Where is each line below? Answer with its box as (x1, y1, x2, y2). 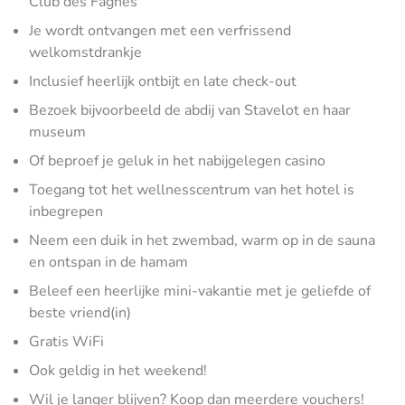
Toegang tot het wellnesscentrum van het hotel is (29, 179, 354, 200)
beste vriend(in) (29, 302, 131, 323)
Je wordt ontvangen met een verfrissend (29, 20, 291, 41)
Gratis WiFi (29, 331, 104, 352)
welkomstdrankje (29, 42, 142, 62)
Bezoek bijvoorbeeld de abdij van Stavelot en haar (29, 99, 351, 120)
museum (29, 121, 86, 142)
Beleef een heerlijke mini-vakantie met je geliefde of (29, 280, 371, 301)
